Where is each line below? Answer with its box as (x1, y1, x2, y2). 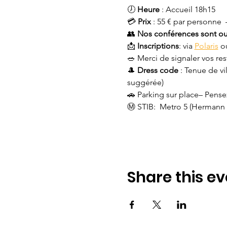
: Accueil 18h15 (159, 5, 217, 14)
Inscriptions (137, 41, 179, 51)
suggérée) (127, 78, 164, 87)
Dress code (137, 65, 178, 75)
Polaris (194, 41, 218, 51)
